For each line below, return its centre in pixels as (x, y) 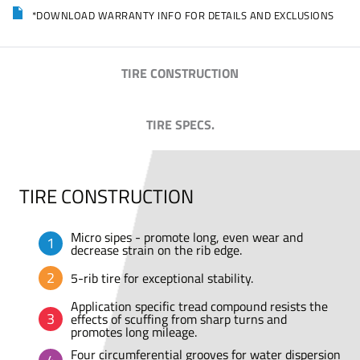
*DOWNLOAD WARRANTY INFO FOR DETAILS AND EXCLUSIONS (182, 15)
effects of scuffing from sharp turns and (179, 319)
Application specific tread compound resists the (199, 306)
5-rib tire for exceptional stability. (162, 278)
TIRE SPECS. (180, 125)
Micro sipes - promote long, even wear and (187, 237)
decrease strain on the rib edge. (156, 250)
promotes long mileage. (134, 332)
